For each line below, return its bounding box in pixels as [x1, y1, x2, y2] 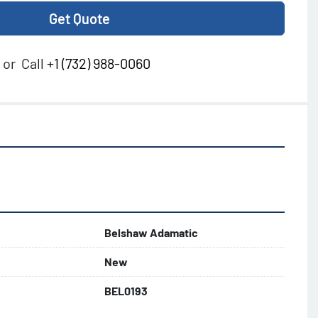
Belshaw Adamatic [104, 226, 198, 239]
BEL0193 [104, 284, 148, 297]
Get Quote [49, 10, 110, 27]
